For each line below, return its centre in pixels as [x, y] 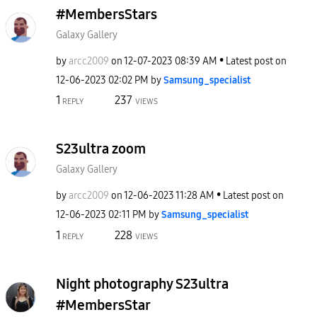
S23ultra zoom [101, 149]
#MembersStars [106, 14]
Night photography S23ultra [142, 283]
